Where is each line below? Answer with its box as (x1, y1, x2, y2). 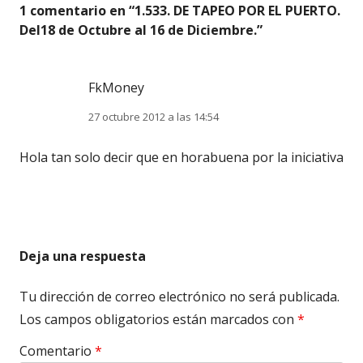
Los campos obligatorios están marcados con (19, 310, 297, 328)
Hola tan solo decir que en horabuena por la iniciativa (19, 147, 344, 166)
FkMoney (88, 78, 144, 96)
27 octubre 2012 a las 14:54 (88, 109, 219, 124)
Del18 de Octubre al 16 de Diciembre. (19, 20, 257, 39)
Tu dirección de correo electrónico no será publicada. (19, 287, 340, 305)
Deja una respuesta (19, 246, 146, 265)
